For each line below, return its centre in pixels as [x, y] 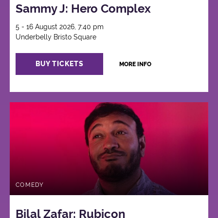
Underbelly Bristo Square [56, 37]
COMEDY [30, 185]
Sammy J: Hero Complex [83, 9]
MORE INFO [135, 64]
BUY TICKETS [59, 64]
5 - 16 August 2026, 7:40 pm [60, 27]
